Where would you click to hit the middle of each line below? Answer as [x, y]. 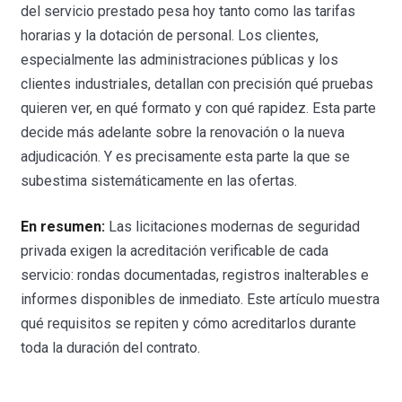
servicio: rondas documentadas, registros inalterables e [195, 275]
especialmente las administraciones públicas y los [180, 59]
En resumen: [63, 226]
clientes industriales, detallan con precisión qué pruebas [197, 83]
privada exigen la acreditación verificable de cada [175, 250]
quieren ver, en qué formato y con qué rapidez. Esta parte [199, 108]
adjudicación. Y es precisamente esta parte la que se [186, 156]
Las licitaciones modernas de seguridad [233, 226]
